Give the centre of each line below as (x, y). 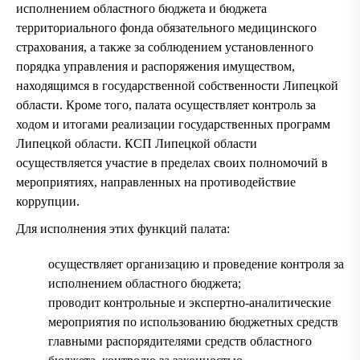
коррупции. (48, 201)
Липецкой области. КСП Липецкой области (137, 143)
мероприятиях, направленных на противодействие (156, 182)
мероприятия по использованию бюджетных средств (193, 321)
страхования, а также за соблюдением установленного (165, 47)
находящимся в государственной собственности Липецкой (177, 85)
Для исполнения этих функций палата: (123, 228)
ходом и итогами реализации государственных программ (173, 124)
